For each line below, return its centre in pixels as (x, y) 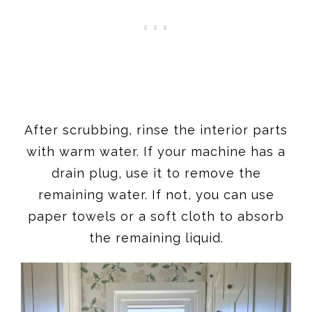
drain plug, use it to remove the (156, 173)
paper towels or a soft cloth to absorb (156, 216)
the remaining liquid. (156, 237)
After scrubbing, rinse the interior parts (156, 130)
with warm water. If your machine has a (156, 151)
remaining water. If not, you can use (156, 194)
